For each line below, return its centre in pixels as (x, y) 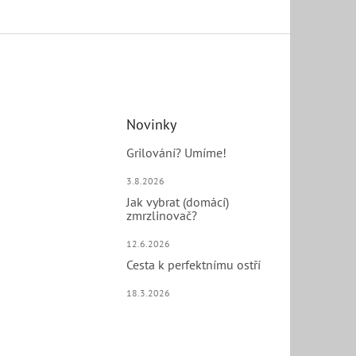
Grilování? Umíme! (177, 153)
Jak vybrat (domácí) (178, 202)
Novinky (152, 124)
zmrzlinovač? (162, 215)
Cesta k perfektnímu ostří (194, 265)
